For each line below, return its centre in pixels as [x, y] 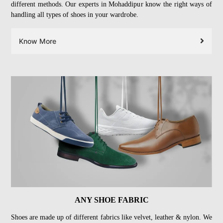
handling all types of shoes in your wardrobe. [75, 14]
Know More [38, 41]
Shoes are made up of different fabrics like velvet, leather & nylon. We [111, 218]
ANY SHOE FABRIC [111, 200]
